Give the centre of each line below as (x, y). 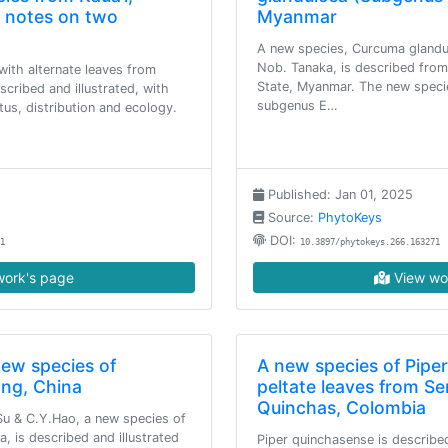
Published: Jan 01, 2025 (338, 194)
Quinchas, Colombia (341, 407)
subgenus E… (297, 105)
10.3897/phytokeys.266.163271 (370, 242)
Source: (291, 217)
